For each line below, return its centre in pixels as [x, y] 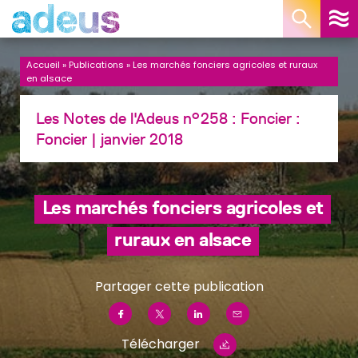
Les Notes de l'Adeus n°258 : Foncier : [168, 119]
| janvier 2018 [135, 139]
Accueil [43, 64]
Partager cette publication [179, 287]
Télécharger [161, 344]
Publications [96, 64]
